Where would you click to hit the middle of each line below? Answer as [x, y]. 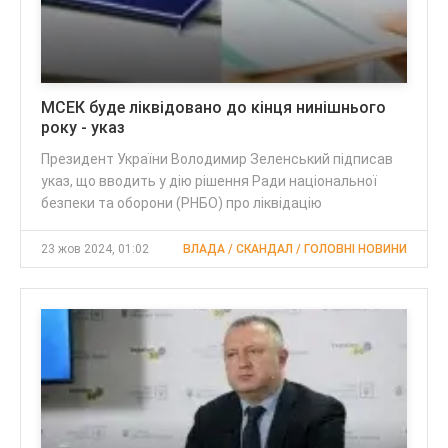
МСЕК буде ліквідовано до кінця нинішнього [213, 107]
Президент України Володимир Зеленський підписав [217, 158]
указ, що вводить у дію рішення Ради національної [209, 180]
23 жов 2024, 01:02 [95, 248]
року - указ [83, 127]
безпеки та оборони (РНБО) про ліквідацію [181, 202]
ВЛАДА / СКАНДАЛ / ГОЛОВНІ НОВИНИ [295, 248]
